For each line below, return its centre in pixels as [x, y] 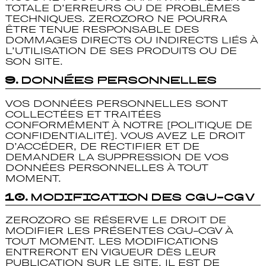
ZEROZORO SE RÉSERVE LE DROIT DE [115, 219]
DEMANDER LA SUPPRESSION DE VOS [117, 156]
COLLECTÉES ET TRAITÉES [83, 114]
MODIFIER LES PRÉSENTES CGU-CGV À [119, 230]
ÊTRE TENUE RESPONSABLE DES [102, 29]
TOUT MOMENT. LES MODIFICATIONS [111, 241]
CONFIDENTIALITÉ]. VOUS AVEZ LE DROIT [125, 135]
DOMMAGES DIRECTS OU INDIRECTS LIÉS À [131, 40]
